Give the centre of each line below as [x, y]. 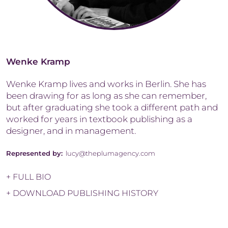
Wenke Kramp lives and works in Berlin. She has [106, 84]
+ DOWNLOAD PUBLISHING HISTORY [82, 193]
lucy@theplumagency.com [110, 153]
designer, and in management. [71, 131]
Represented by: [34, 153]
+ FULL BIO [28, 177]
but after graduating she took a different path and [112, 107]
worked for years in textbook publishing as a [99, 119]
